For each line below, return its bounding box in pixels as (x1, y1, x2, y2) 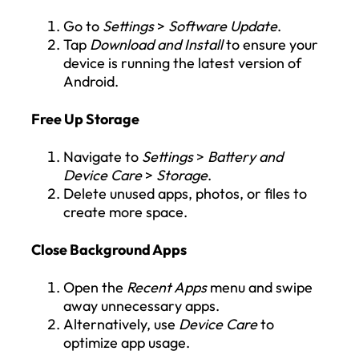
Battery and (208, 147, 283, 166)
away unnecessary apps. (63, 296, 220, 315)
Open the (63, 277, 127, 296)
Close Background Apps (31, 240, 187, 259)
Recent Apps (127, 277, 207, 296)
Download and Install (90, 34, 223, 54)
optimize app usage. (63, 333, 190, 352)
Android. (63, 71, 119, 91)
